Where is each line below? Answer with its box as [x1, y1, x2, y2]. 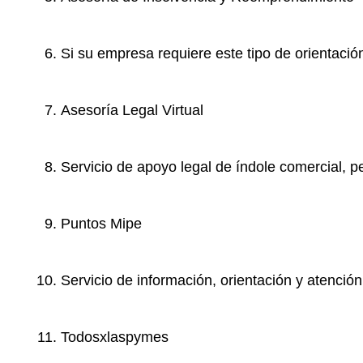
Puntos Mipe [61, 216, 142, 233]
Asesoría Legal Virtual [61, 102, 203, 119]
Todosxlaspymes [61, 329, 169, 346]
